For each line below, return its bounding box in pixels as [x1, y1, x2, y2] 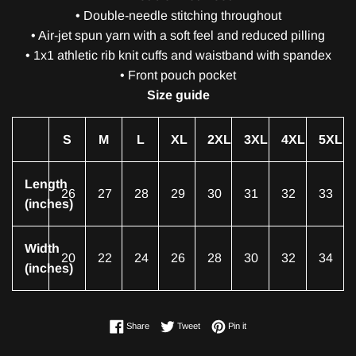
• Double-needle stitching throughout [75, 9, 281, 23]
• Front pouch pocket [120, 68, 236, 83]
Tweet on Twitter [199, 320, 262, 331]
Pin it [228, 321, 246, 331]
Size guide [146, 88, 210, 103]
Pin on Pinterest [246, 320, 306, 331]
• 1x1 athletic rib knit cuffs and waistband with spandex [25, 48, 331, 63]
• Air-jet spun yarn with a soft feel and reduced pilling [31, 29, 325, 43]
